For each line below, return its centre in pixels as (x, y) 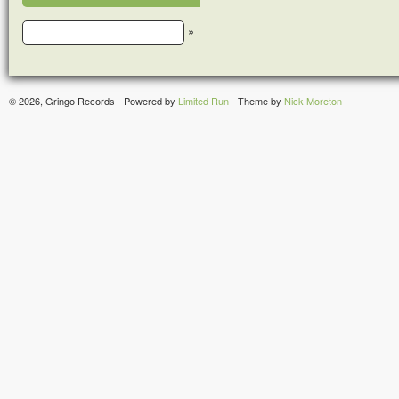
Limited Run (204, 101)
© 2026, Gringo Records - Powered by (94, 101)
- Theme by (256, 101)
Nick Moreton (313, 101)
